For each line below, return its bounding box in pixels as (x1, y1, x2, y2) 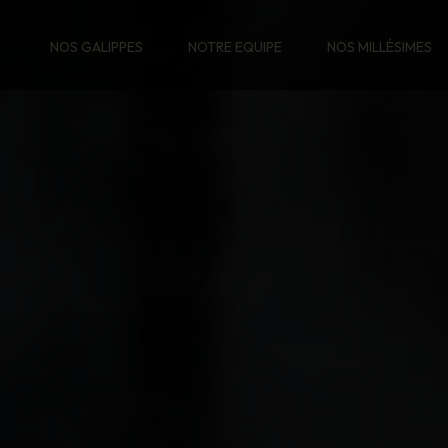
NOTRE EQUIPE (188, 37, 282, 56)
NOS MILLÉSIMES (327, 37, 432, 56)
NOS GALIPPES (50, 37, 143, 56)
